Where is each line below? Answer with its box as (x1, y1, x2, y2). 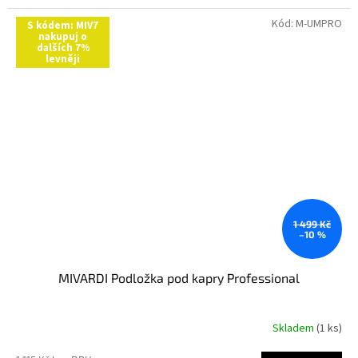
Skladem (272, 320, 316, 336)
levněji (46, 51, 80, 66)
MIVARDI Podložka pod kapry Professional (58, 270, 300, 286)
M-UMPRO (296, 15, 342, 32)
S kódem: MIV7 (27, 18, 98, 33)
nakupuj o (38, 29, 87, 44)
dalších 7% (36, 40, 89, 55)
